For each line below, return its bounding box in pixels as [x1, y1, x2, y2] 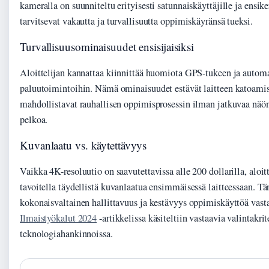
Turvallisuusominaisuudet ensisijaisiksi [20, 38, 195, 54]
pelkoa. [20, 112, 48, 126]
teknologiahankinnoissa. [20, 226, 113, 240]
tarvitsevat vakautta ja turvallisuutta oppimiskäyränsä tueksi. [20, 14, 253, 28]
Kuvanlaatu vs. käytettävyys [20, 137, 147, 153]
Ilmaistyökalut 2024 [20, 211, 97, 225]
